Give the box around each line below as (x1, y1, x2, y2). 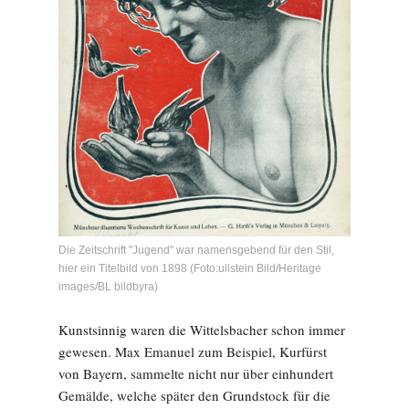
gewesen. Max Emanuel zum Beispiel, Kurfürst (58, 342, 327, 362)
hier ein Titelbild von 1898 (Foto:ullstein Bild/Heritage (58, 262, 321, 276)
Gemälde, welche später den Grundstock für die (58, 386, 330, 405)
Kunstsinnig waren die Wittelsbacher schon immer (58, 320, 345, 340)
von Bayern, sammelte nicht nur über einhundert (58, 364, 333, 383)
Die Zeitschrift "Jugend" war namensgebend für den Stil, (58, 244, 334, 257)
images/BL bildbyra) (58, 280, 158, 294)
